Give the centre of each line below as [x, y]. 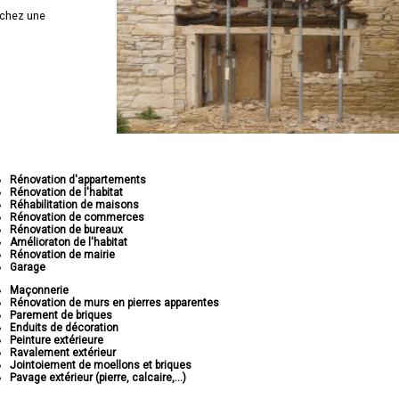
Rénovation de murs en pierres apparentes [115, 303]
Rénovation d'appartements [78, 180]
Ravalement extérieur [63, 353]
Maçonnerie [40, 290]
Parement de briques [61, 315]
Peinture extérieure [57, 340]
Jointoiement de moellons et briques [101, 365]
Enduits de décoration [65, 328]
